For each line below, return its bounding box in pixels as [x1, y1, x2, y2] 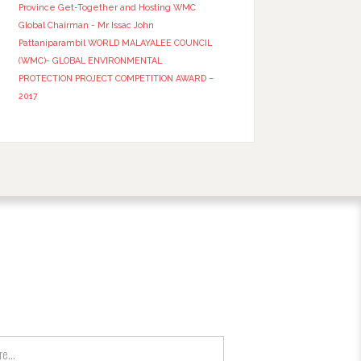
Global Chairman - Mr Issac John [18, 20, 154, 31]
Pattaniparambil [18, 38, 85, 48]
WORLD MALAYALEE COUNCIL [87, 38, 212, 48]
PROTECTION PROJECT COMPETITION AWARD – [18, 73, 214, 84]
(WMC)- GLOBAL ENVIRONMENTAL [18, 56, 162, 66]
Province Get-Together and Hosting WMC [18, 2, 196, 13]
